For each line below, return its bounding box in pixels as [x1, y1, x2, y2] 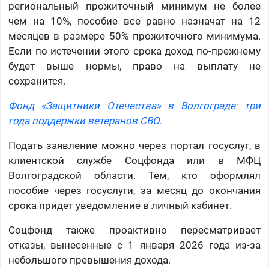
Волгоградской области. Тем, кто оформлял [8, 169, 261, 182]
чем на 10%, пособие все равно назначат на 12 [8, 15, 261, 28]
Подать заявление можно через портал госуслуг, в [8, 139, 261, 152]
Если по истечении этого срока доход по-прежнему [8, 45, 261, 58]
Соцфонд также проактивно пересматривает [8, 224, 261, 237]
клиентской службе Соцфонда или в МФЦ [8, 154, 261, 167]
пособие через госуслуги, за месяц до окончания [8, 184, 261, 197]
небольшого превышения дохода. [8, 254, 171, 267]
